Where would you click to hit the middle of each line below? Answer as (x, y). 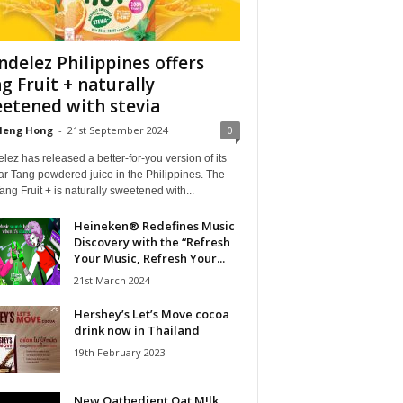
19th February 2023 (119, 352)
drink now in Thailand (136, 330)
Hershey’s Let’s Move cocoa (151, 313)
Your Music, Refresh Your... (149, 258)
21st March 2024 (112, 280)
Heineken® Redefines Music (154, 225)
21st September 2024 (117, 130)
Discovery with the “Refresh (152, 242)
